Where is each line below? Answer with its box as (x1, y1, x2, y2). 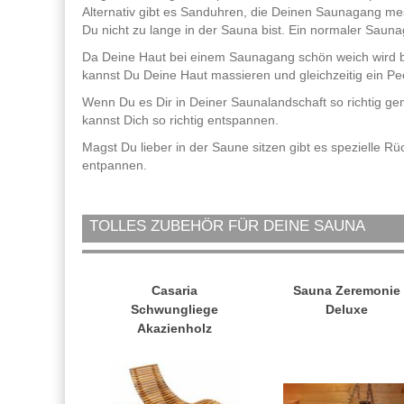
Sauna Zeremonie (293, 283, 401, 298)
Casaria (151, 283, 198, 298)
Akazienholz (137, 321, 213, 336)
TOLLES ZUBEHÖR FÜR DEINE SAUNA (89, 217, 366, 235)
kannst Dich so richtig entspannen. (82, 113, 279, 128)
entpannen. (82, 158, 147, 173)
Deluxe (326, 302, 369, 317)
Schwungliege (131, 302, 219, 317)
